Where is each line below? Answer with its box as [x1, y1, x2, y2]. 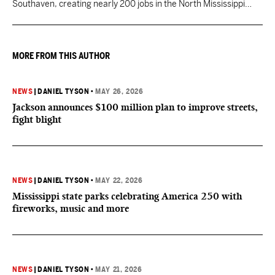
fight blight [12, 114, 61, 125]
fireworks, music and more [12, 203, 129, 214]
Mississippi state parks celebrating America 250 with [12, 190, 242, 202]
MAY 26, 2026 [95, 87, 144, 96]
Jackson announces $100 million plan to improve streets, [12, 101, 258, 113]
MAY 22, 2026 [95, 176, 143, 185]
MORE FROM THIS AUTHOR [12, 51, 110, 61]
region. [12, 11, 40, 21]
